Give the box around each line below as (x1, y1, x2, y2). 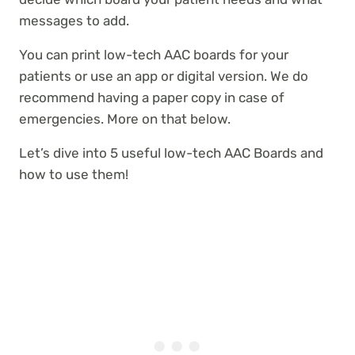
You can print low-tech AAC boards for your (19, 47, 288, 63)
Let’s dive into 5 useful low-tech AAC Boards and (19, 145, 323, 162)
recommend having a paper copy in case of (19, 90, 284, 106)
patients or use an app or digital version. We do (19, 68, 308, 85)
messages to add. (19, 13, 129, 29)
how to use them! (19, 166, 128, 183)
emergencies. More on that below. (19, 111, 231, 128)
